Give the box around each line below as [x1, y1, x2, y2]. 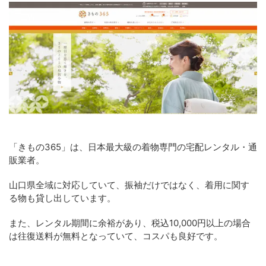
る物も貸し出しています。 [9, 192, 116, 204]
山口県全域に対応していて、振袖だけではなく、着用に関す [9, 179, 249, 191]
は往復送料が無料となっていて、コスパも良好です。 [9, 230, 223, 242]
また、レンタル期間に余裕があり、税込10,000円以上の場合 [9, 217, 251, 229]
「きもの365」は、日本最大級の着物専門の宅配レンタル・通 [9, 141, 257, 153]
